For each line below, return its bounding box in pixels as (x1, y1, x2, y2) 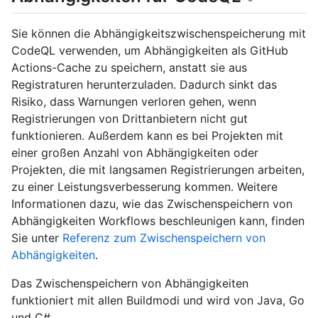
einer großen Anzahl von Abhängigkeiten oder (11, 145, 258, 160)
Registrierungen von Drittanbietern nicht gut (11, 111, 248, 126)
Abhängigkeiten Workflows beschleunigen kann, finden (11, 213, 305, 228)
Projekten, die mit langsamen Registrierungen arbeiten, (11, 162, 305, 177)
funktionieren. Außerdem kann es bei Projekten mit (11, 128, 283, 143)
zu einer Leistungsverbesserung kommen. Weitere (11, 179, 278, 194)
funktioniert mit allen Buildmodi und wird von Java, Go (11, 292, 305, 307)
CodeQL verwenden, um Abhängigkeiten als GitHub (11, 43, 288, 57)
